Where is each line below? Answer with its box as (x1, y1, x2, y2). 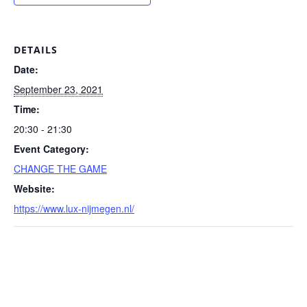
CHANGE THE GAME (14, 162, 107, 176)
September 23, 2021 (14, 82, 103, 97)
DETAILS (14, 43, 58, 57)
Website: (14, 182, 55, 196)
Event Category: (14, 142, 89, 156)
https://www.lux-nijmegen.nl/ (14, 201, 134, 216)
